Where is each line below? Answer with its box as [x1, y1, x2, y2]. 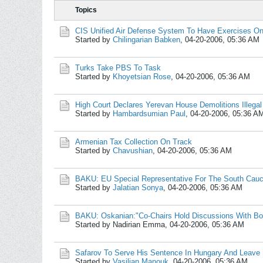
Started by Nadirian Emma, [75, 220, 170, 229]
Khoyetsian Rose [113, 72, 171, 81]
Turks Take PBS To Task [75, 63, 161, 72]
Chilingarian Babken [113, 35, 180, 44]
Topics [75, 6, 97, 14]
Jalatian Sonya [113, 183, 163, 192]
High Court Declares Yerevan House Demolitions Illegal [75, 100, 262, 109]
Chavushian [113, 146, 153, 155]
